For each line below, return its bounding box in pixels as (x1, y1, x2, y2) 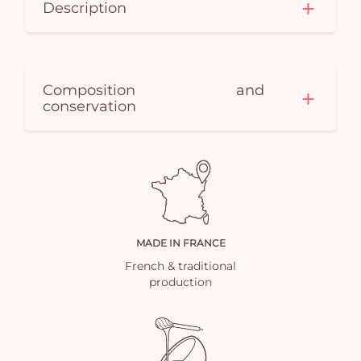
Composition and (43, 81, 264, 100)
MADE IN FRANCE (135, 237, 226, 250)
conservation (43, 97, 137, 116)
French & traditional (125, 259, 236, 274)
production (149, 275, 212, 290)
